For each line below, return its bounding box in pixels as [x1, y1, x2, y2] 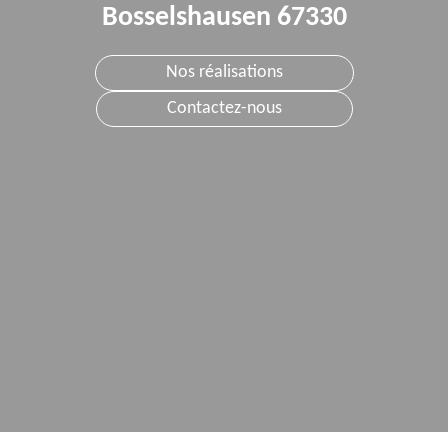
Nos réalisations [165, 63, 283, 82]
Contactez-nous [166, 99, 282, 118]
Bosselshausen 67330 [101, 4, 347, 32]
